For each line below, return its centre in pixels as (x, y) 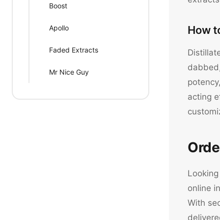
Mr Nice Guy (69, 72)
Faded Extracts (74, 50)
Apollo (59, 28)
